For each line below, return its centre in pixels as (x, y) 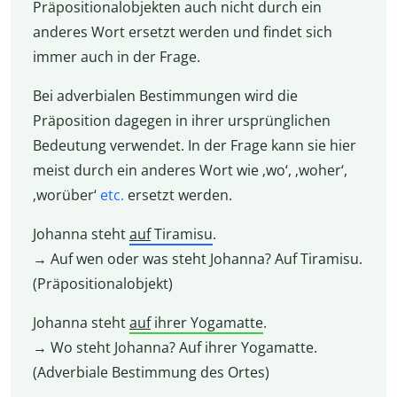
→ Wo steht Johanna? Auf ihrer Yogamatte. (175, 348)
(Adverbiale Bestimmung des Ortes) (151, 373)
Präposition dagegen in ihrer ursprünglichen (181, 121)
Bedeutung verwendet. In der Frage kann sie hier (194, 146)
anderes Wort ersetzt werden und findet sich (182, 32)
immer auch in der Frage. (116, 57)
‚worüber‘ (66, 195)
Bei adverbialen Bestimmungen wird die (165, 96)
